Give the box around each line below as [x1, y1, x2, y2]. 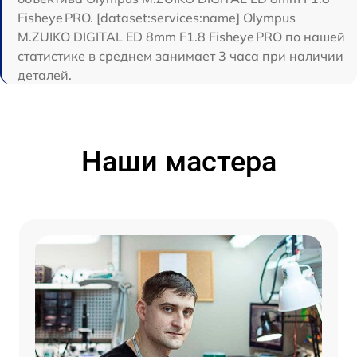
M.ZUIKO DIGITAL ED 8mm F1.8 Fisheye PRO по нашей [18, 29, 345, 45]
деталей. [18, 67, 72, 84]
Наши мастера [80, 145, 277, 179]
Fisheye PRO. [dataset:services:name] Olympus [18, 10, 296, 26]
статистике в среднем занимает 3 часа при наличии [18, 48, 343, 65]
